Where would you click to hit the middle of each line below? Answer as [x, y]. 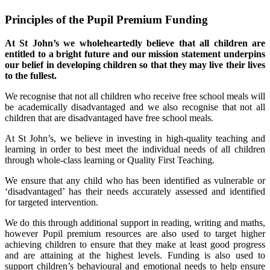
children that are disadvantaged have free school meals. [109, 118]
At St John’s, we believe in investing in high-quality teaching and [135, 138]
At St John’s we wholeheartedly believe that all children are [135, 43]
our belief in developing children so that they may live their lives [135, 64]
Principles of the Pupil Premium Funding [106, 20]
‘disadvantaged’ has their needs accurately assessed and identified [135, 191]
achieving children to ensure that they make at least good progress [135, 244]
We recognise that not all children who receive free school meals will [135, 96]
